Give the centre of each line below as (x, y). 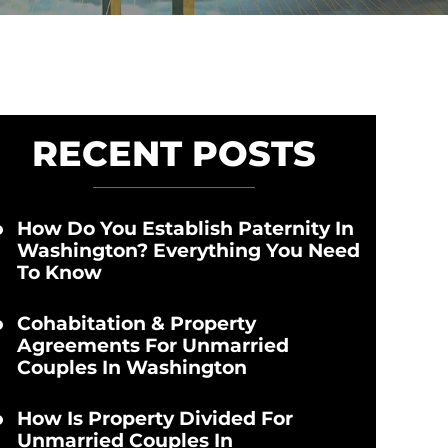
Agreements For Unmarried (152, 345)
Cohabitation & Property (136, 323)
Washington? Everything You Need (188, 250)
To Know (59, 272)
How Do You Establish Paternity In (185, 228)
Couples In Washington (131, 367)
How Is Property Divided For (154, 418)
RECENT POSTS (173, 153)
